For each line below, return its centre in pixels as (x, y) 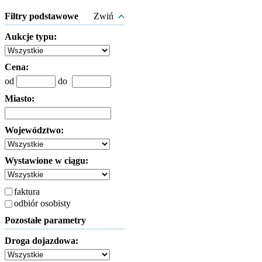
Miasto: (20, 99)
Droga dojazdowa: (42, 241)
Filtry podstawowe (42, 16)
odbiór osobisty (42, 203)
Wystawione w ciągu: (46, 161)
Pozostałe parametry (45, 220)
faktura (27, 191)
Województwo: (34, 130)
